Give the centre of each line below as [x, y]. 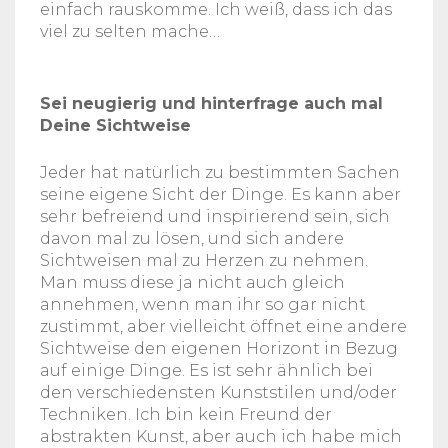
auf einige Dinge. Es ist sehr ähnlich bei [206, 370]
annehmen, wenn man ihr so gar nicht [203, 304]
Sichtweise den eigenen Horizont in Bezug [219, 348]
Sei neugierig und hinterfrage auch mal [211, 103]
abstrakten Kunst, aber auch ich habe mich [221, 436]
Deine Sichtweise [115, 125]
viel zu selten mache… [130, 31]
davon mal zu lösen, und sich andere [192, 238]
